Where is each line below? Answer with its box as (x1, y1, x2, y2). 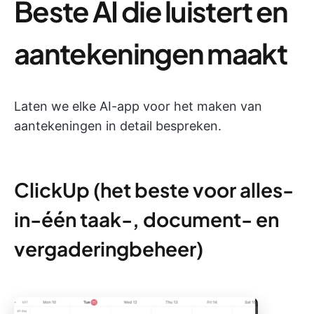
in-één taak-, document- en (14, 207, 279, 231)
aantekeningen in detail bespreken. (14, 118, 221, 133)
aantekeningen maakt (14, 35, 287, 71)
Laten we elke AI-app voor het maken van (14, 99, 262, 114)
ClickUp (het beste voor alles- (14, 177, 294, 202)
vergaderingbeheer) (14, 236, 203, 261)
